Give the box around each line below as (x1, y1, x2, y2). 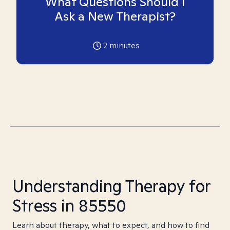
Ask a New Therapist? (54, 8, 176, 24)
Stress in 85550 (12, 195, 126, 216)
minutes (107, 40, 140, 51)
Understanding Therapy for (12, 175, 210, 197)
